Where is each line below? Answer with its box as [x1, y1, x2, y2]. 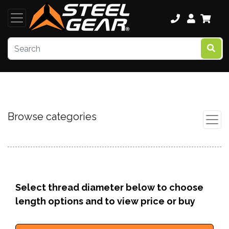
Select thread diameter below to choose [15, 182, 203, 193]
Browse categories [8, 110, 97, 123]
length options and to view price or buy [15, 196, 195, 207]
